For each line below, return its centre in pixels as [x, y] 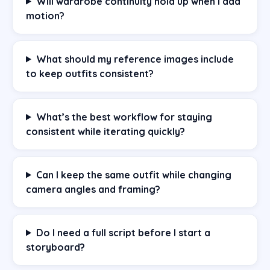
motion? [45, 15]
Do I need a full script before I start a [123, 232]
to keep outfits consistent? [90, 73]
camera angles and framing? [93, 189]
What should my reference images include [135, 59]
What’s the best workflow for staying [124, 117]
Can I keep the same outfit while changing [133, 174]
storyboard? [55, 247]
